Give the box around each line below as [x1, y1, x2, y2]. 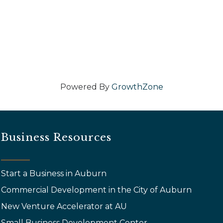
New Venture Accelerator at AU [1, 201, 129, 211]
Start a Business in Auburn [1, 168, 107, 178]
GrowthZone [111, 82, 163, 92]
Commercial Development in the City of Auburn [1, 185, 194, 195]
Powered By [60, 82, 111, 92]
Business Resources [1, 130, 112, 144]
